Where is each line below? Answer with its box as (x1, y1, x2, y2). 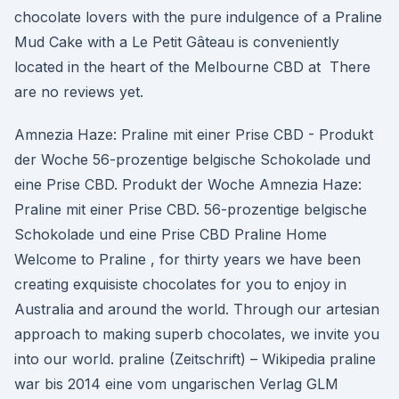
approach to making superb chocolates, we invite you (14, 325, 379, 343)
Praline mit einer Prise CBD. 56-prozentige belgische (14, 200, 367, 218)
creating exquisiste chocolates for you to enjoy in (14, 275, 346, 293)
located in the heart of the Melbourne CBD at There (14, 58, 370, 76)
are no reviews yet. (14, 83, 143, 101)
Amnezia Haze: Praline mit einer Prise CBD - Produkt (14, 126, 373, 143)
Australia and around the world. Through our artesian (14, 300, 379, 318)
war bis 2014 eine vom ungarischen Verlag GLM (14, 375, 338, 393)
